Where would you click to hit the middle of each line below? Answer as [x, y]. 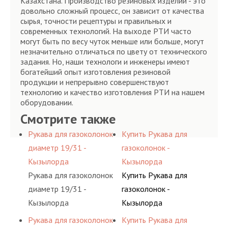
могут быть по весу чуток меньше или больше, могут [112, 41]
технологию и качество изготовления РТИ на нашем [112, 92]
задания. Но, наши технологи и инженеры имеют [105, 62]
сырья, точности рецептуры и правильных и [96, 21]
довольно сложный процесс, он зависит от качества [112, 11]
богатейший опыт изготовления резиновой [95, 72]
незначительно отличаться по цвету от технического [114, 51]
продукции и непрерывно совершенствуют [95, 82]
